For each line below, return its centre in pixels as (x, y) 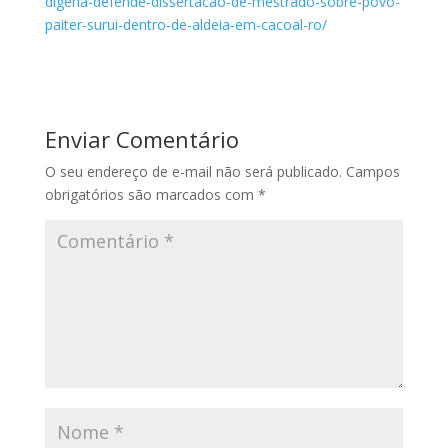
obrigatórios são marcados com (151, 194)
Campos (372, 171)
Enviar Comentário (141, 138)
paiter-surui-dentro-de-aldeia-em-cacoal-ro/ (185, 24)
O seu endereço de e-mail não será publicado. (193, 171)
